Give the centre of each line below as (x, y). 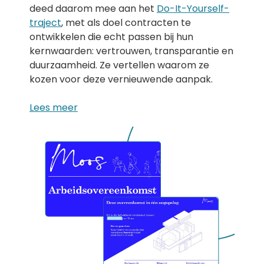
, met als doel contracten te (126, 23)
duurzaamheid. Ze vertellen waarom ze (119, 65)
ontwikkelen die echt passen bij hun (111, 37)
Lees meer (54, 108)
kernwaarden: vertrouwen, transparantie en (131, 51)
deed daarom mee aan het (93, 9)
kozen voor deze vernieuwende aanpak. (121, 79)
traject (45, 23)
